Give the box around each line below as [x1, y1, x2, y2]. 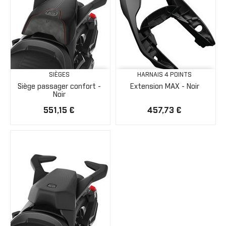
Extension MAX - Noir [130, 83, 199, 90]
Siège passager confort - [17, 83, 101, 90]
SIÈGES [48, 72, 70, 78]
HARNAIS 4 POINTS [137, 72, 192, 78]
